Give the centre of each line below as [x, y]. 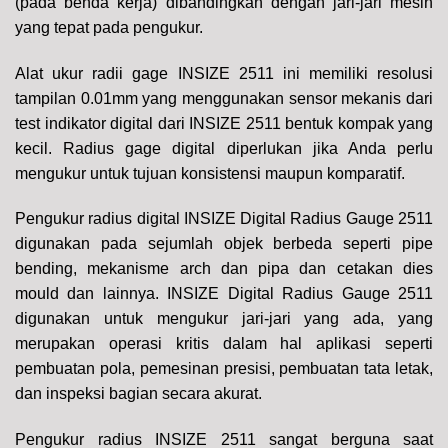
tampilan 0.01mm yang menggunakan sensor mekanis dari [224, 98]
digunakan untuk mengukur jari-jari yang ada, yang [224, 319]
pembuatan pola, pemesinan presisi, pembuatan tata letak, [224, 369]
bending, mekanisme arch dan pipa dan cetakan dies [224, 269]
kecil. [39, 148]
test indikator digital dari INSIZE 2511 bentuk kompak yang [224, 123]
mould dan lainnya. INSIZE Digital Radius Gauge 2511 [224, 294]
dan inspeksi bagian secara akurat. [138, 394]
